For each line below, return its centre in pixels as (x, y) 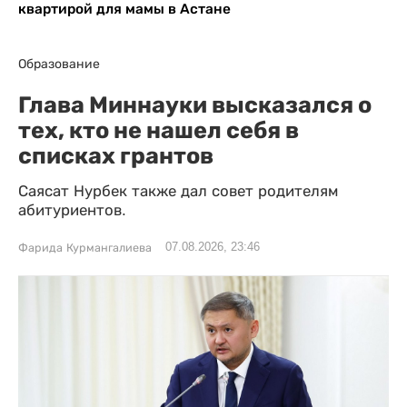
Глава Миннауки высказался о (195, 105)
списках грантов (116, 156)
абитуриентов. (72, 211)
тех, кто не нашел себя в (159, 130)
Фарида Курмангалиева (85, 248)
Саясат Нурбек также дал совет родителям (178, 192)
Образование (59, 64)
